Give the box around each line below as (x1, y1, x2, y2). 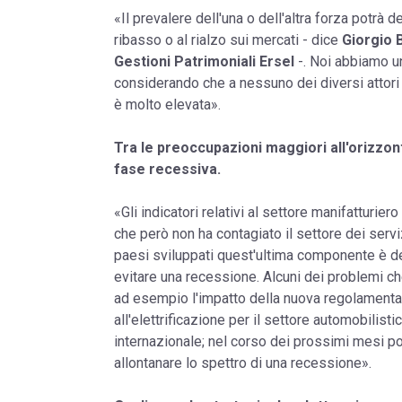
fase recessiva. (114, 160, 221, 178)
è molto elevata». (114, 95, 221, 113)
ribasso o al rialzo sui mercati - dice (114, 31, 342, 48)
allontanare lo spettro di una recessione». (114, 354, 371, 371)
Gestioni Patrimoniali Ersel (114, 52, 294, 70)
